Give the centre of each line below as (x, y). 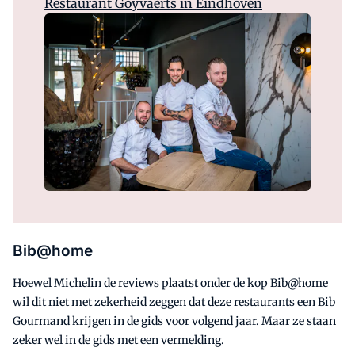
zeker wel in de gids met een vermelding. (118, 340)
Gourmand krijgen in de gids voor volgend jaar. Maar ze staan (174, 321)
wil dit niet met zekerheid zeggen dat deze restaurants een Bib (174, 302)
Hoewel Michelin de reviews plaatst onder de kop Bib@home (170, 282)
